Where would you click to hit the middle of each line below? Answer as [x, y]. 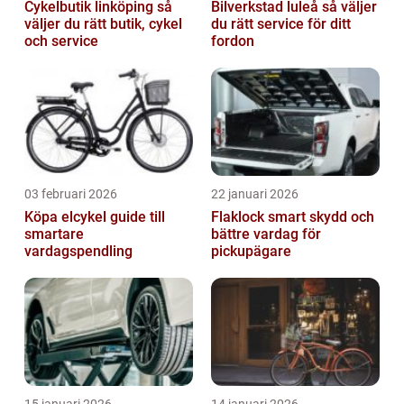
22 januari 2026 [255, 193]
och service [61, 41]
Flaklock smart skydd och [239, 216]
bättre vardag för [266, 234]
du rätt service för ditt [281, 23]
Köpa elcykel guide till [67, 216]
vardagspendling [78, 251]
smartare [54, 234]
